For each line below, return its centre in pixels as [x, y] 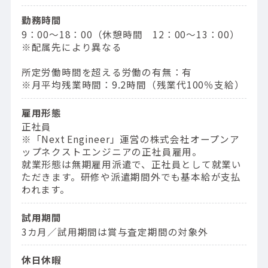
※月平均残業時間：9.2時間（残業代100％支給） [133, 84]
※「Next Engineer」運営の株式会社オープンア [130, 139]
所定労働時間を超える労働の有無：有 [107, 71]
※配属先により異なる [71, 46]
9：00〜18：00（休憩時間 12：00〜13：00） [130, 34]
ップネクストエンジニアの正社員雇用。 [112, 152]
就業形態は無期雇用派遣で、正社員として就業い [131, 164]
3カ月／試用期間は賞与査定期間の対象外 [115, 231]
